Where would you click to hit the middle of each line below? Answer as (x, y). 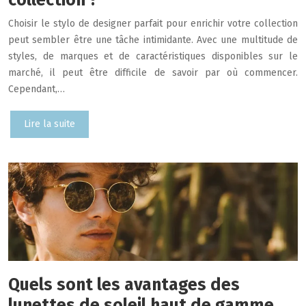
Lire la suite (50, 124)
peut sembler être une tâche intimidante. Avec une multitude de (153, 40)
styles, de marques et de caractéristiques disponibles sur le (153, 56)
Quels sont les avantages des (124, 285)
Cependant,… (37, 89)
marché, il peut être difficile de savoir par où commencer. (153, 72)
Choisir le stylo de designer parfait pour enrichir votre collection (153, 23)
